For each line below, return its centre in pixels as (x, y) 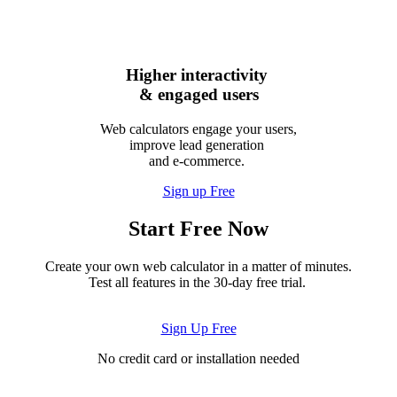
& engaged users (198, 95)
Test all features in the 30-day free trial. (198, 283)
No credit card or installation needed (198, 359)
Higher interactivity (198, 75)
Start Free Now (198, 229)
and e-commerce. (198, 161)
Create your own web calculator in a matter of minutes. (198, 267)
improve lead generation (198, 145)
